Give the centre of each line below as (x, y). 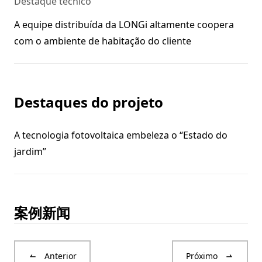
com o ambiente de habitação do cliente (103, 41)
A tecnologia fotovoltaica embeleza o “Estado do (121, 135)
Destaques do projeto (89, 102)
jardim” (30, 151)
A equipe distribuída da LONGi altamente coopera (124, 25)
